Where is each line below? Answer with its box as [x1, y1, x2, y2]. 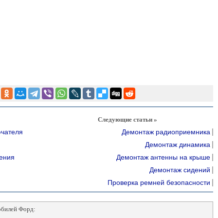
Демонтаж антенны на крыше [116, 153, 210, 161]
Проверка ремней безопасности [107, 179, 210, 186]
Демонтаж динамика [145, 141, 210, 148]
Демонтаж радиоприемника [121, 128, 210, 136]
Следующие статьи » [98, 116, 157, 123]
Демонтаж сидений [149, 166, 210, 174]
